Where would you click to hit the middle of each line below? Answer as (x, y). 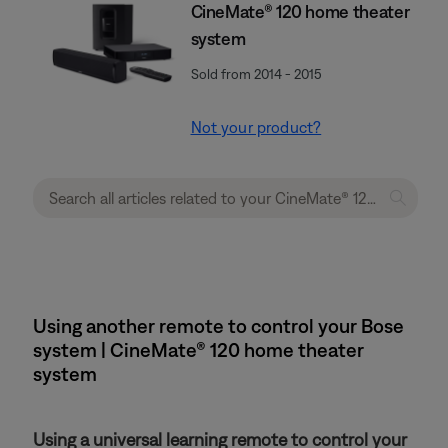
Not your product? (256, 127)
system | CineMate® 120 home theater (198, 349)
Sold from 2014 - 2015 (256, 74)
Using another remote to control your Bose (218, 325)
